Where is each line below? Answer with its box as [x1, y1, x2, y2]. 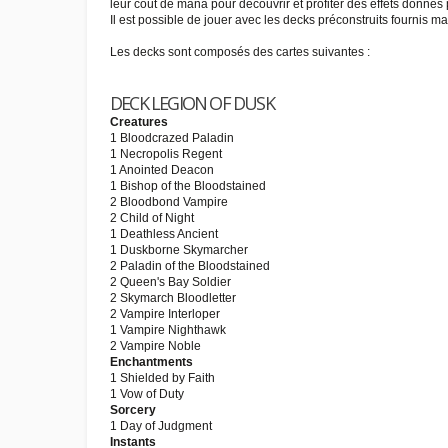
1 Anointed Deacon [110, 163, 214, 177]
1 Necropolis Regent [110, 147, 222, 161]
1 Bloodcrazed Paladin [110, 131, 234, 145]
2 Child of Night [110, 211, 194, 225]
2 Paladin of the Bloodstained [110, 259, 270, 273]
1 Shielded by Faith [110, 371, 215, 385]
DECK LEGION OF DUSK [110, 91, 274, 115]
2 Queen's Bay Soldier [110, 275, 231, 289]
